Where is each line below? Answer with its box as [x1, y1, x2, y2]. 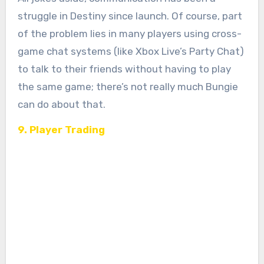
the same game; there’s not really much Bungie [17, 80, 238, 93]
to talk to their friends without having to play [17, 62, 231, 75]
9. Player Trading [17, 123, 105, 136]
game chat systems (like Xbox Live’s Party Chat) [17, 45, 244, 57]
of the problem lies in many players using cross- [17, 27, 242, 39]
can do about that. [17, 98, 105, 110]
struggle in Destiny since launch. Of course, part [17, 9, 242, 22]
